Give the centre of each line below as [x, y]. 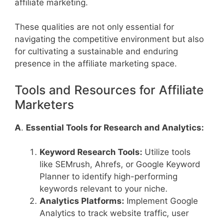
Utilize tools [166, 152]
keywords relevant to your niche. [104, 189]
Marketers [44, 104]
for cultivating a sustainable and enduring [96, 52]
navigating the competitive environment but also [109, 39]
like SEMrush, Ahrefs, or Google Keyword [120, 164]
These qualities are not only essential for [94, 27]
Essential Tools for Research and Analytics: [115, 127]
